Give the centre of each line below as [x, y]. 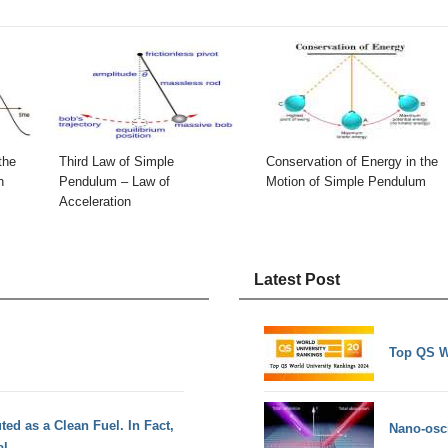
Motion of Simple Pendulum [346, 181]
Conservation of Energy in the [352, 161]
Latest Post [297, 280]
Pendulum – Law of [114, 181]
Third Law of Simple [116, 161]
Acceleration [95, 201]
